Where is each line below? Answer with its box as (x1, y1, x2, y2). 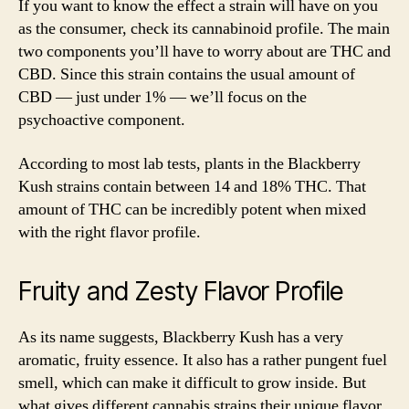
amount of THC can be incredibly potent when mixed (18, 198, 366, 220)
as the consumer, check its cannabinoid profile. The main (18, 18, 390, 39)
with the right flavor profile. (18, 221, 201, 243)
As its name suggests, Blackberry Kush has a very (18, 326, 343, 348)
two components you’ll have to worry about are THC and (18, 41, 391, 62)
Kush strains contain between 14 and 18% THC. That (18, 175, 366, 197)
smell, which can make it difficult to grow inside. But (18, 372, 366, 393)
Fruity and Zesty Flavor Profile (18, 275, 343, 307)
